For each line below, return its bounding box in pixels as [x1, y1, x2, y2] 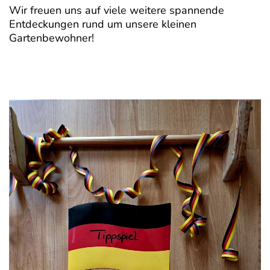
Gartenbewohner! [9, 30, 94, 45]
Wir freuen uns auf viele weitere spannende [9, 2, 224, 17]
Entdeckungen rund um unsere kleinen [9, 16, 196, 31]
